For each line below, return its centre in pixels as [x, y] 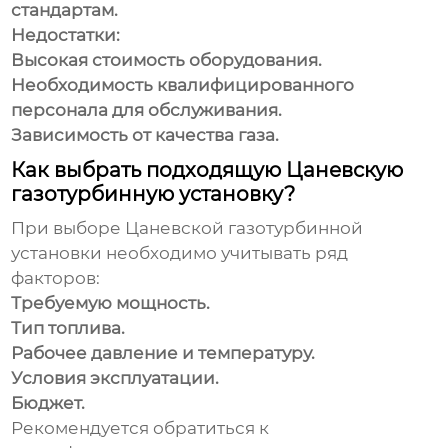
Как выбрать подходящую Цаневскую [207, 170]
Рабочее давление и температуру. [163, 353]
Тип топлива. [68, 328]
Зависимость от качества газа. [145, 135]
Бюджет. [48, 403]
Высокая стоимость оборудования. [167, 60]
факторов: [56, 278]
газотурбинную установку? [153, 194]
